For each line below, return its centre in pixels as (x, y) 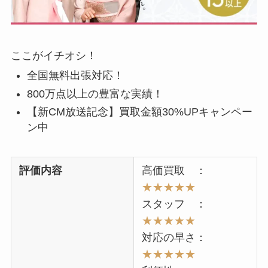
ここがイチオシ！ (54, 55)
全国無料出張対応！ (75, 76)
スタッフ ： (174, 204)
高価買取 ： (174, 171)
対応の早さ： (174, 238)
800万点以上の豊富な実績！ (95, 94)
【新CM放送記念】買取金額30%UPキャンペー (139, 112)
